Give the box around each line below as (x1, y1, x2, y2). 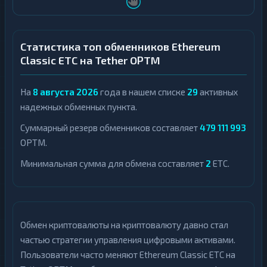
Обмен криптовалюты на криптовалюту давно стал (20, 219, 228, 230)
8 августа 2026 (33, 86, 98, 97)
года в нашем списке (98, 86, 187, 97)
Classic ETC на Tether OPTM (20, 54, 160, 67)
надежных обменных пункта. (20, 101, 137, 112)
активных (198, 86, 238, 97)
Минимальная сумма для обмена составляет (20, 158, 206, 169)
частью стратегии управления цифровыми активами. (20, 234, 235, 245)
